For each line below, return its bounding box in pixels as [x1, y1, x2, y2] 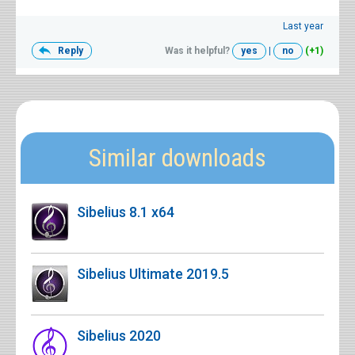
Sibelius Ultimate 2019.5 [77, 265, 229, 282]
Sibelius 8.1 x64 [77, 203, 174, 220]
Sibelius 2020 [77, 326, 161, 344]
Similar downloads [89, 143, 266, 173]
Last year [283, 20, 323, 32]
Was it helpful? [165, 44, 230, 56]
